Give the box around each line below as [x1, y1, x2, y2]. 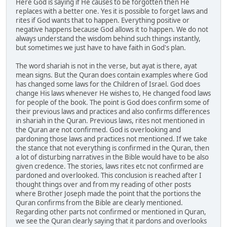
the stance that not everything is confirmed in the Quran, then [16, 143, 209, 153]
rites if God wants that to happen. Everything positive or [16, 16, 190, 25]
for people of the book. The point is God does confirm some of [16, 98, 209, 107]
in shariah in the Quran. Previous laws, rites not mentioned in [16, 116, 205, 126]
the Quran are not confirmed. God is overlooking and [16, 125, 181, 135]
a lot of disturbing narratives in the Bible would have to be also [16, 153, 209, 162]
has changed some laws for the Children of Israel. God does [16, 80, 200, 89]
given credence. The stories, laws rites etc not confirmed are [16, 162, 204, 171]
